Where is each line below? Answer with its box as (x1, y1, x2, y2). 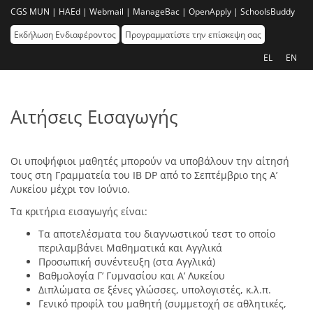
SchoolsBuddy (240, 6, 295, 17)
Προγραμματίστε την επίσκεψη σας (125, 29, 261, 41)
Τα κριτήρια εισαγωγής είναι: (10, 204, 147, 218)
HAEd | (59, 6, 87, 17)
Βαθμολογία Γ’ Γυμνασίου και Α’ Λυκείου (38, 268, 225, 282)
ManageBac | (133, 6, 187, 17)
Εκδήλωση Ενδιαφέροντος (14, 29, 116, 41)
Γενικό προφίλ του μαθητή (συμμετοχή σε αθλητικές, (38, 296, 286, 310)
